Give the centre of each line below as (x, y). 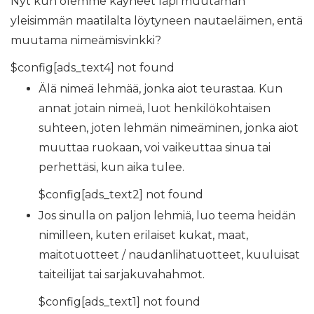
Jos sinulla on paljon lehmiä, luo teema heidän (167, 216)
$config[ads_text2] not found (121, 195)
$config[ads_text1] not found (120, 302)
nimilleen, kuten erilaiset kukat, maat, (143, 235)
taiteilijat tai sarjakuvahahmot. (122, 275)
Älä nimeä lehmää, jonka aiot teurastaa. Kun (161, 89)
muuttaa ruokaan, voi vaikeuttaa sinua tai (155, 148)
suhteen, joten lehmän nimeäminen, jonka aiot (169, 128)
